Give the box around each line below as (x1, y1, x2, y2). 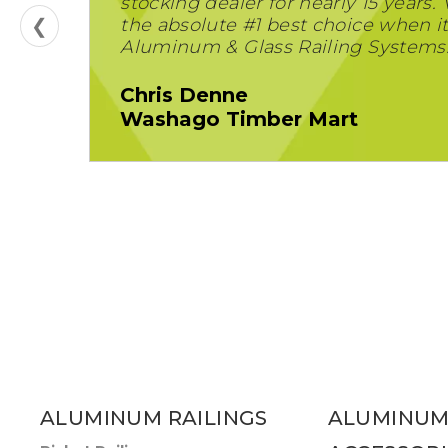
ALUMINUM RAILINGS (40, 406, 268, 430)
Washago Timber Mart (120, 107, 359, 131)
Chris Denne (120, 83, 249, 107)
